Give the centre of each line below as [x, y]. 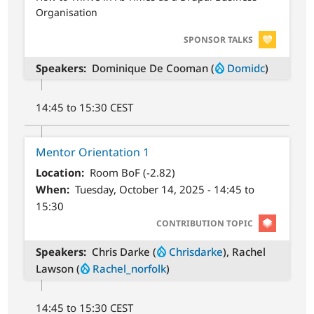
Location [59, 172]
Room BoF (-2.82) [132, 172]
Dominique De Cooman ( [153, 68]
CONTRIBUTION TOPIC [204, 223]
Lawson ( [58, 268]
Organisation [67, 12]
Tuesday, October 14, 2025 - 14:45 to [164, 189]
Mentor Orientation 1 [93, 152]
